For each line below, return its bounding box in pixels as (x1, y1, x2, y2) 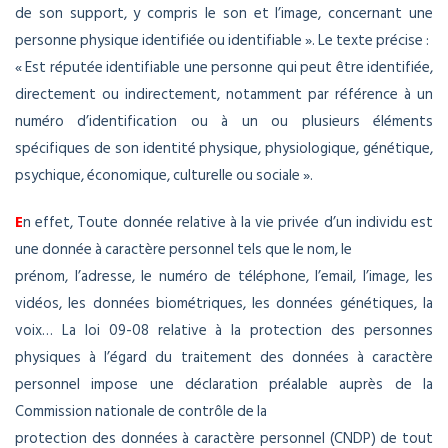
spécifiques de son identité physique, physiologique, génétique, (15, 136, 433, 162)
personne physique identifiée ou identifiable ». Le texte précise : (15, 28, 429, 54)
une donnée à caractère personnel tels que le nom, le (15, 237, 352, 263)
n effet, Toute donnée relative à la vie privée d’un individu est (23, 210, 433, 236)
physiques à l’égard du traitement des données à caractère (15, 345, 433, 371)
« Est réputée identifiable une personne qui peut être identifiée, (15, 55, 433, 81)
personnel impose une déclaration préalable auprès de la (15, 372, 433, 398)
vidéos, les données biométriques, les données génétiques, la (15, 291, 433, 317)
